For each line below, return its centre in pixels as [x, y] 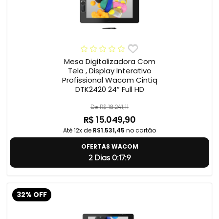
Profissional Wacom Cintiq [109, 80]
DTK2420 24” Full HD [109, 89]
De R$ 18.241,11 [109, 107]
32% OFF [32, 195]
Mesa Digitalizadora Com [109, 62]
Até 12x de [78, 131]
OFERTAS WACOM [109, 147]
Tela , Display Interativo [109, 71]
